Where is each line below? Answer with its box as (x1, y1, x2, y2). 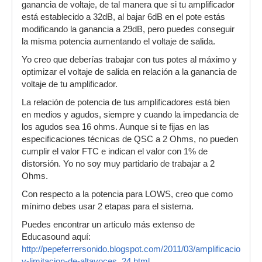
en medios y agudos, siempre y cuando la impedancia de (22, 110, 239, 119)
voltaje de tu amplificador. (22, 80, 118, 89)
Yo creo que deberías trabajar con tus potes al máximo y (22, 55, 237, 64)
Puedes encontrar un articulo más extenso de (22, 220, 195, 229)
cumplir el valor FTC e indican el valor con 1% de (22, 147, 208, 156)
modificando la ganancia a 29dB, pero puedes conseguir (22, 25, 235, 34)
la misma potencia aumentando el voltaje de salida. (22, 37, 215, 46)
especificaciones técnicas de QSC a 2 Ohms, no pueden (22, 135, 238, 144)
